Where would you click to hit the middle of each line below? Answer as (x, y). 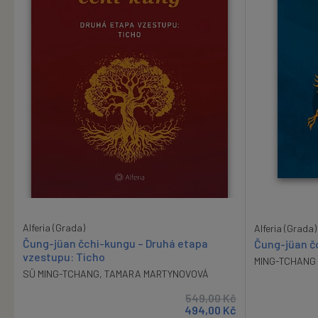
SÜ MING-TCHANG (61, 274)
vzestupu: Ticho (64, 257)
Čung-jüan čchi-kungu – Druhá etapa (115, 243)
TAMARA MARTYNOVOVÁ (157, 274)
